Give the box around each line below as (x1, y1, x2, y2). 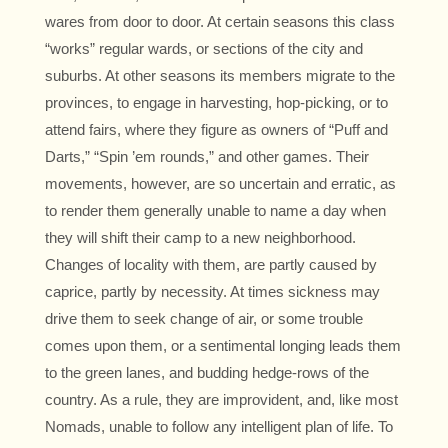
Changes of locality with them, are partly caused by (45, 256, 377, 274)
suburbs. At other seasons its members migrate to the (45, 67, 395, 85)
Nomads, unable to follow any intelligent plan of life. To (45, 418, 393, 436)
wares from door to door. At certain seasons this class (45, 13, 395, 31)
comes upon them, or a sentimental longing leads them (45, 337, 401, 355)
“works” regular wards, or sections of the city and (45, 40, 363, 58)
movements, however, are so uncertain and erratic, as (45, 175, 396, 193)
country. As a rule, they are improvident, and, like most (45, 391, 398, 409)
